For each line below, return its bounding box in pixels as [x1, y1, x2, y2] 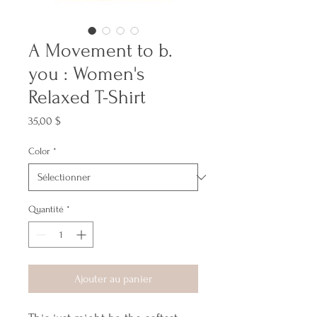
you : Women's [28, 63, 145, 85]
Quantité [28, 204, 64, 214]
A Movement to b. [28, 40, 173, 62]
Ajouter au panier [74, 272, 152, 285]
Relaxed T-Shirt [28, 86, 146, 108]
